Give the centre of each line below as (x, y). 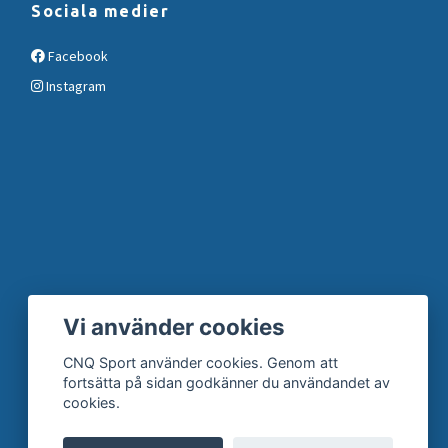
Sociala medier (100, 11)
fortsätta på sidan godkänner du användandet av (227, 383)
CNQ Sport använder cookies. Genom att (201, 363)
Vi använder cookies (174, 326)
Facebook (76, 56)
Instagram (74, 86)
